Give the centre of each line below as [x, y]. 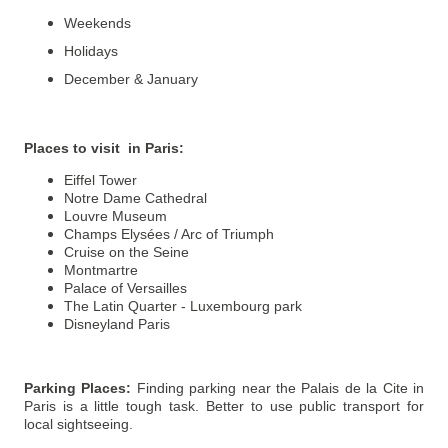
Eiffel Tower [100, 180]
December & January [131, 79]
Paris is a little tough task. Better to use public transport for [224, 406]
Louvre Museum [115, 216]
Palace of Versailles [125, 288]
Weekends [97, 23]
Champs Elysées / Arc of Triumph [169, 234]
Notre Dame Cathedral [135, 198]
